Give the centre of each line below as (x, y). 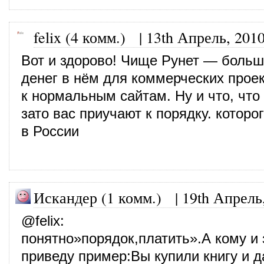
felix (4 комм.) (80, 37)
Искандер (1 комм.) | (108, 197)
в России (50, 131)
